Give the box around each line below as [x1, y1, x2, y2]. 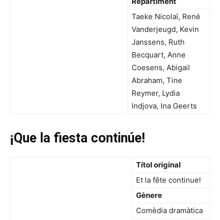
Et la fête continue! [136, 175, 201, 185]
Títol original [136, 160, 181, 170]
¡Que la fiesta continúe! [10, 130, 145, 146]
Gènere [136, 191, 162, 200]
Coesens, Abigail [132, 63, 190, 73]
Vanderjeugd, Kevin [132, 25, 199, 34]
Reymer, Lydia [132, 88, 180, 98]
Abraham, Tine [132, 76, 182, 85]
